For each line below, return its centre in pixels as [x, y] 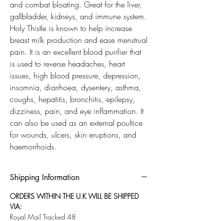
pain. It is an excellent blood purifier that [75, 52]
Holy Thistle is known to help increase [71, 28]
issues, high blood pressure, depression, [75, 75]
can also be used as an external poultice [76, 123]
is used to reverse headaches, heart [67, 64]
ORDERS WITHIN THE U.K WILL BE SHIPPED [74, 196]
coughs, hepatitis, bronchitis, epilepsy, [73, 99]
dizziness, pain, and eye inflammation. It [77, 111]
